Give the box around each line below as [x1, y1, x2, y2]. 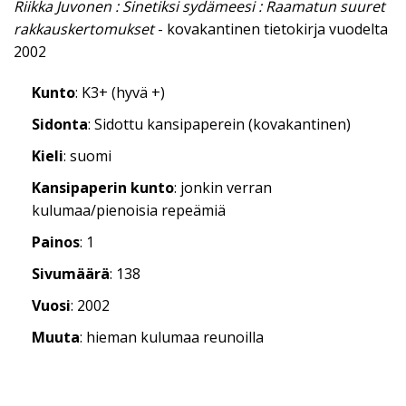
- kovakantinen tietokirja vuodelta [154, 19, 388, 40]
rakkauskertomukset [14, 19, 154, 40]
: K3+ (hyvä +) [75, 82, 165, 103]
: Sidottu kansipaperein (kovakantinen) [88, 114, 351, 135]
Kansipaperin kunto [32, 178, 174, 198]
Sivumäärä [32, 264, 110, 285]
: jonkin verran [174, 178, 272, 198]
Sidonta [32, 114, 88, 135]
